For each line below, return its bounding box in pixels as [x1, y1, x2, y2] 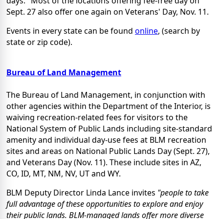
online [135, 25, 158, 37]
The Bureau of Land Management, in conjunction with [6, 89, 205, 101]
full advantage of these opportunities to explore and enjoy [6, 198, 203, 210]
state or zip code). [6, 37, 72, 48]
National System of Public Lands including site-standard [6, 123, 212, 134]
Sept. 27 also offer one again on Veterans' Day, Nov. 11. [6, 6, 209, 18]
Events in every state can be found [6, 25, 135, 37]
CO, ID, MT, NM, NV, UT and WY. [6, 168, 121, 179]
